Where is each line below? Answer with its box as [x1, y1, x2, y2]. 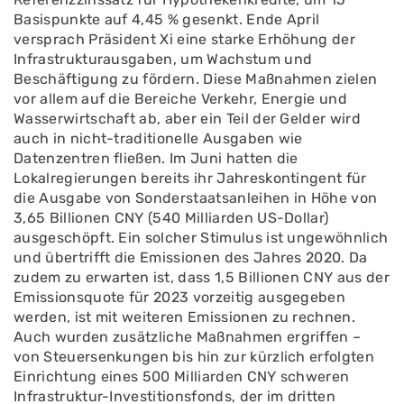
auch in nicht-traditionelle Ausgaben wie [14, 130, 303, 147]
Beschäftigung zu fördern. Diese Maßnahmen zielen [14, 70, 378, 87]
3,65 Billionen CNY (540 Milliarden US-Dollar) [14, 209, 329, 226]
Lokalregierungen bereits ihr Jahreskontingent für [14, 170, 367, 187]
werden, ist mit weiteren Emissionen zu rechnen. [14, 308, 356, 326]
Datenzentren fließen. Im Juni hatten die [14, 150, 298, 167]
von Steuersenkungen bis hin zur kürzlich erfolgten [14, 348, 375, 365]
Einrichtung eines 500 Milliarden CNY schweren [14, 368, 350, 385]
